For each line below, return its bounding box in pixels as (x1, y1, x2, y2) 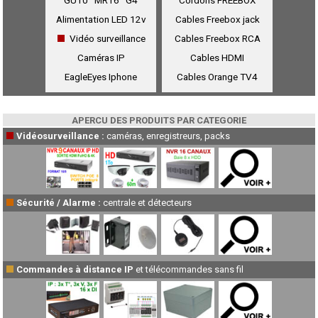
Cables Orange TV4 (177, 71, 258, 82)
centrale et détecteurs (103, 197, 192, 208)
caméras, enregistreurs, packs (106, 131, 230, 141)
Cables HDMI (190, 52, 244, 63)
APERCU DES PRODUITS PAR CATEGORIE (72, 115, 246, 126)
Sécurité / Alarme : (16, 197, 103, 208)
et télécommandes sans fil (133, 264, 243, 275)
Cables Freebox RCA (174, 33, 261, 44)
